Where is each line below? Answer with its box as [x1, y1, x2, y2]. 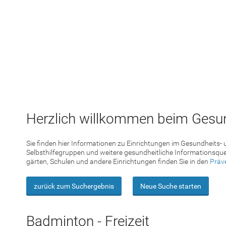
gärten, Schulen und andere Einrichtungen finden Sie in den [26, 157, 210, 165]
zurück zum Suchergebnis [34, 182, 114, 190]
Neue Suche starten [140, 182, 201, 190]
